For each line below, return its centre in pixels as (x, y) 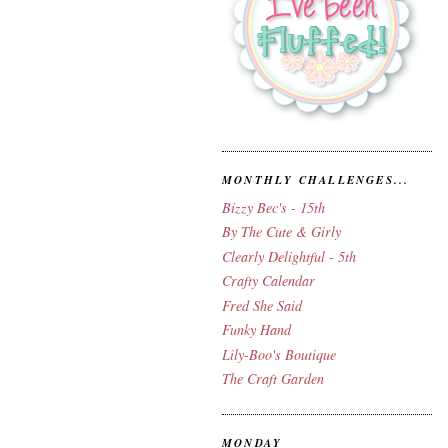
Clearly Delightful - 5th (289, 256)
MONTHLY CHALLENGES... (316, 180)
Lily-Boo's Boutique (279, 354)
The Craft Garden (273, 379)
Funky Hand (256, 330)
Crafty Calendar (268, 281)
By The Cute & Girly (281, 232)
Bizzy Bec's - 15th (273, 207)
